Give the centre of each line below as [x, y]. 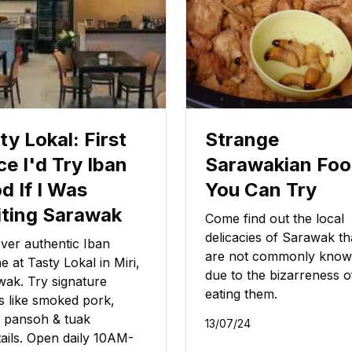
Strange [242, 140]
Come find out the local [275, 219]
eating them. [241, 294]
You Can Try [261, 190]
